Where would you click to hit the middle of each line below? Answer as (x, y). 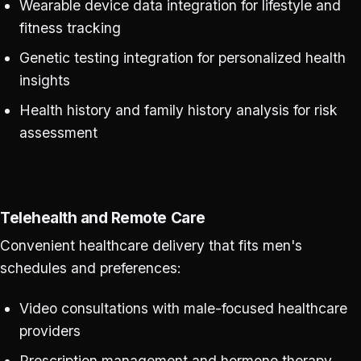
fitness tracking (70, 28)
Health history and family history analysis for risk (178, 110)
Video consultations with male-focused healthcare (183, 309)
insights (44, 81)
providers (50, 331)
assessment (58, 132)
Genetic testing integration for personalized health (182, 58)
